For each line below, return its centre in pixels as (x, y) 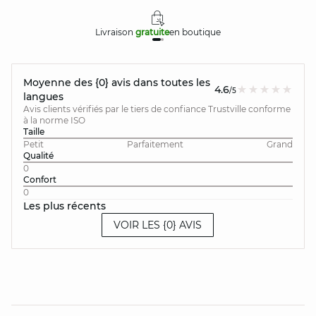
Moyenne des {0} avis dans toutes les (117, 83)
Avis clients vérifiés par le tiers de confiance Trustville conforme (157, 109)
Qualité (38, 156)
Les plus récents (65, 206)
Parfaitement (155, 144)
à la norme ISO (54, 120)
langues (43, 97)
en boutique (195, 32)
